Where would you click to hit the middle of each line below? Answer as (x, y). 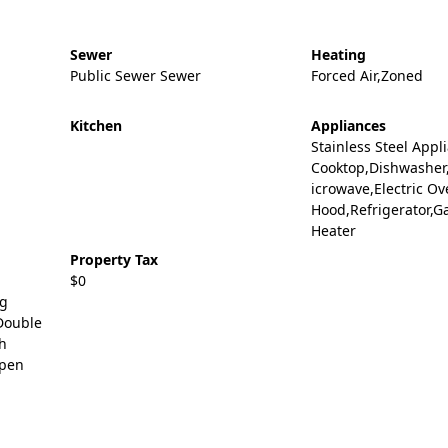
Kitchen (95, 125)
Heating (338, 54)
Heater (333, 230)
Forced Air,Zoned (366, 75)
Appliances (348, 125)
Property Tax (113, 259)
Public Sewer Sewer (135, 75)
